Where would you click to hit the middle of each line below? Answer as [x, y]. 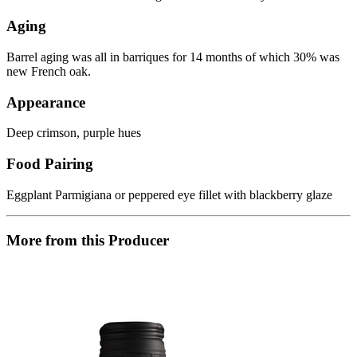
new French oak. [49, 71]
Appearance [46, 102]
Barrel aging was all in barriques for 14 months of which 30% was [173, 57]
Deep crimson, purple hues [74, 133]
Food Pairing [50, 164]
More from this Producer [88, 240]
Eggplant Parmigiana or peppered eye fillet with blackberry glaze [169, 194]
